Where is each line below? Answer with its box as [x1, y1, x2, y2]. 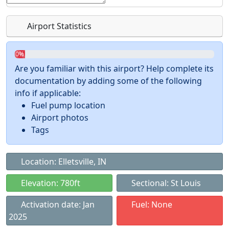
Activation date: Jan [19, 199, 95, 210]
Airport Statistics [25, 20, 91, 32]
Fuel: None [129, 199, 172, 210]
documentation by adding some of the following [15, 75, 202, 86]
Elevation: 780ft [19, 177, 80, 189]
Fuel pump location [31, 100, 105, 111]
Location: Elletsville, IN [19, 156, 106, 167]
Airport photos [31, 112, 88, 123]
